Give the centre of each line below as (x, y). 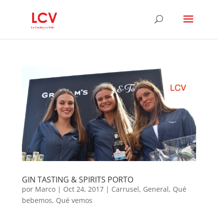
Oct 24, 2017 (83, 189)
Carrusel (125, 189)
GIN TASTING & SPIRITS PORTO (77, 180)
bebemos (37, 200)
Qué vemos (74, 200)
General (156, 189)
